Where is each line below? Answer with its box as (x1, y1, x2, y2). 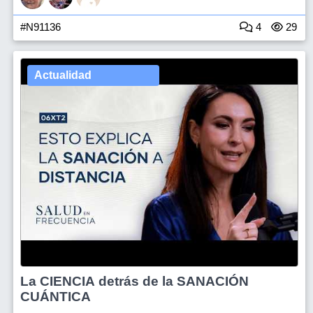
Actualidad (34, 69, 92, 81)
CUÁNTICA (20, 289, 91, 304)
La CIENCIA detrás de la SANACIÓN (20, 274, 249, 289)
